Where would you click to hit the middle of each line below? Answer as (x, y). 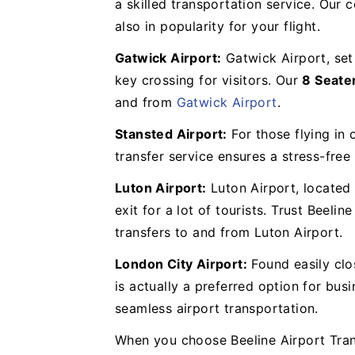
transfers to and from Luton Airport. (229, 232)
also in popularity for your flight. (218, 26)
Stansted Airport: (171, 134)
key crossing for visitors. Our (209, 80)
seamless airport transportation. (217, 308)
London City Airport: (181, 264)
